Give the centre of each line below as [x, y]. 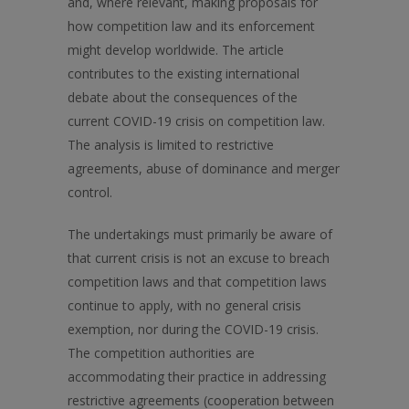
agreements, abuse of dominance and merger [204, 168]
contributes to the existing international [184, 73]
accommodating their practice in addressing [197, 377]
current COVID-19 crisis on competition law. [196, 121]
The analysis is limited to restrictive [171, 145]
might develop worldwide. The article [176, 50]
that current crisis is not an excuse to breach [199, 258]
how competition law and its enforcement [191, 26]
